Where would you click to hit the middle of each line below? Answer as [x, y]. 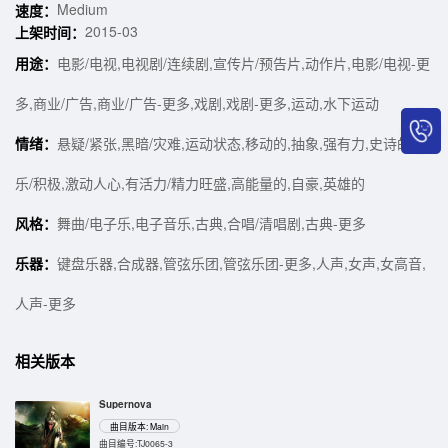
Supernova [126, 403]
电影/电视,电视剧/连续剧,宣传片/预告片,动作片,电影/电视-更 [243, 63]
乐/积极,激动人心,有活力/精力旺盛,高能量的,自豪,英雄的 [190, 183]
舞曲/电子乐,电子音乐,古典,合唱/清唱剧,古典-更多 [211, 223]
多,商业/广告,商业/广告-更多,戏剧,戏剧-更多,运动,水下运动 [197, 103]
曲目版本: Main [140, 425]
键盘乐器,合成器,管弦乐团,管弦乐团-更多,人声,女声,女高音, [241, 263]
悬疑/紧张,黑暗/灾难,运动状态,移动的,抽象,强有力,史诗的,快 [243, 143]
